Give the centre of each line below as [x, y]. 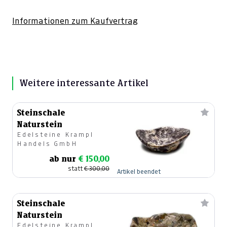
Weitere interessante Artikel [84, 83]
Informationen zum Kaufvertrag [75, 21]
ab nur [64, 159]
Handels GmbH [47, 144]
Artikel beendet [139, 172]
